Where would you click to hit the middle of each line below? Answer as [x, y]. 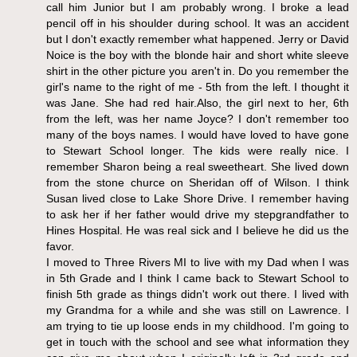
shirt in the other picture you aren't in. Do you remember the [198, 71]
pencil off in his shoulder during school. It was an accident [198, 24]
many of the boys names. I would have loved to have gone [198, 135]
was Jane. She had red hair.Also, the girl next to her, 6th [198, 103]
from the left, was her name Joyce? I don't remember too [198, 119]
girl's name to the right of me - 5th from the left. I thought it [198, 87]
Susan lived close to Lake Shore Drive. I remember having [198, 199]
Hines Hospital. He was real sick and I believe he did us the [198, 231]
